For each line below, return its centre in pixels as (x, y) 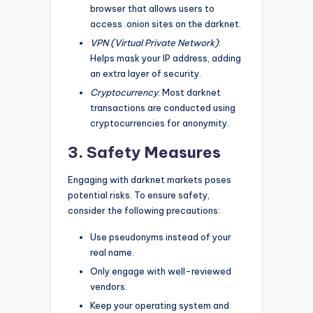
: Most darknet (189, 92)
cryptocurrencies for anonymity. (160, 123)
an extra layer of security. (146, 73)
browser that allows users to (152, 8)
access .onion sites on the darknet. (166, 23)
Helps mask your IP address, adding (166, 58)
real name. (112, 252)
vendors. (109, 286)
